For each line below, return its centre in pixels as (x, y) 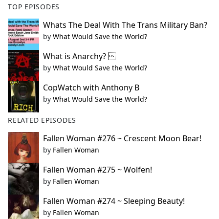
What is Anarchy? (79, 56)
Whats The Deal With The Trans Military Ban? (125, 25)
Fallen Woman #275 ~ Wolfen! (98, 170)
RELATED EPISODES (42, 120)
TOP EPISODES (34, 7)
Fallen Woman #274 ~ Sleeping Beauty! (114, 201)
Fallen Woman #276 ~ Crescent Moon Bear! (122, 139)
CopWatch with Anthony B (91, 88)
